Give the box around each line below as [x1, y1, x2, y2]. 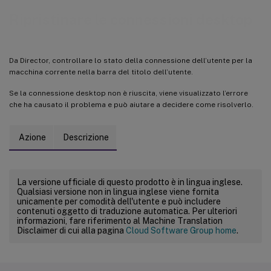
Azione [19, 132, 46, 142]
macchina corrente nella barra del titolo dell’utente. [9, 67, 193, 76]
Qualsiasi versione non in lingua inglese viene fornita [17, 186, 219, 197]
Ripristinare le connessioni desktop [9, 11, 252, 28]
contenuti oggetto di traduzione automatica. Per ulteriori [17, 206, 237, 216]
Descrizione [63, 132, 109, 142]
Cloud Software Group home [126, 225, 237, 235]
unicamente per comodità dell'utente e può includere [17, 196, 221, 206]
